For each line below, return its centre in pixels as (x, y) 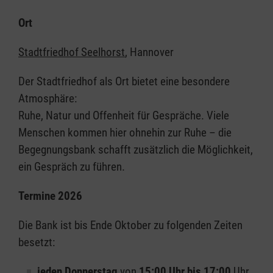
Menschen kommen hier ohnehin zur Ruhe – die (125, 133)
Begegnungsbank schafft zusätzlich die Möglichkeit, (136, 150)
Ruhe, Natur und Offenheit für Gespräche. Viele (124, 115)
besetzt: (37, 242)
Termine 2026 (51, 196)
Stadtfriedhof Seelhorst (72, 52)
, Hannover (149, 52)
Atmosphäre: (48, 98)
